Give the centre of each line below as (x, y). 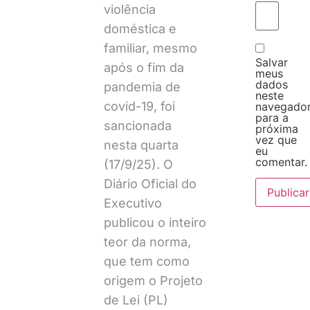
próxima (276, 129)
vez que (276, 140)
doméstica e (140, 28)
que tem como (146, 261)
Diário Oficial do (150, 183)
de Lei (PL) (136, 300)
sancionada (137, 125)
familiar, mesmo (150, 48)
